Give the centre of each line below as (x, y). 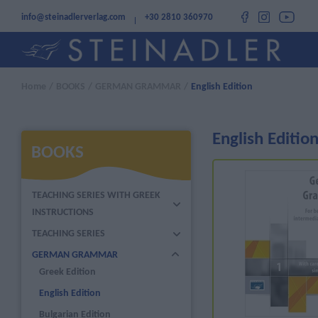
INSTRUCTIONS (63, 213)
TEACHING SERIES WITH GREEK (97, 196)
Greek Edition (68, 273)
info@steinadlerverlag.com (74, 17)
